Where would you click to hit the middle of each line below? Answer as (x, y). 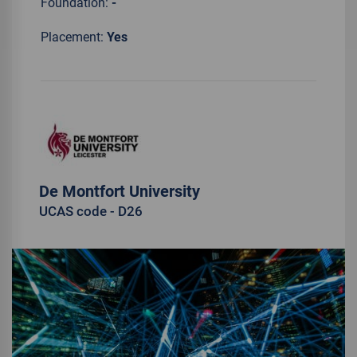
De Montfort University (120, 191)
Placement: (74, 37)
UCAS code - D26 (91, 211)
